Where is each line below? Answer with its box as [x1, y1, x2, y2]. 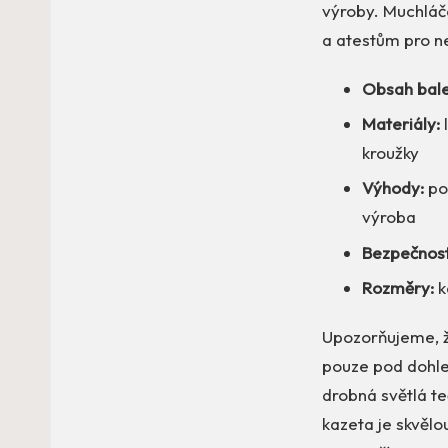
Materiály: [362, 113, 440, 135]
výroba [362, 206, 416, 228]
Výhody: [362, 177, 424, 199]
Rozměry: [362, 277, 434, 299]
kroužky [362, 142, 419, 164]
